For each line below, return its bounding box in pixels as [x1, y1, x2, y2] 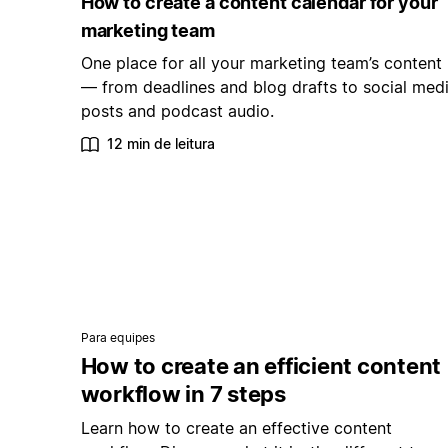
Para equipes [80, 330, 156, 346]
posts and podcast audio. [80, 101, 274, 122]
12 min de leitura [106, 135, 215, 153]
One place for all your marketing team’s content [80, 53, 442, 74]
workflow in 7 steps [80, 381, 286, 408]
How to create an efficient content [80, 353, 442, 380]
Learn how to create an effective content [80, 418, 392, 439]
